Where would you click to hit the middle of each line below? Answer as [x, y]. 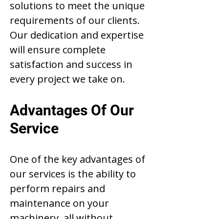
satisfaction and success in [71, 64]
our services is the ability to [73, 174]
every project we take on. [69, 79]
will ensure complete [58, 50]
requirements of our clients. [75, 20]
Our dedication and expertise [77, 35]
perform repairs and [57, 188]
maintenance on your [59, 203]
